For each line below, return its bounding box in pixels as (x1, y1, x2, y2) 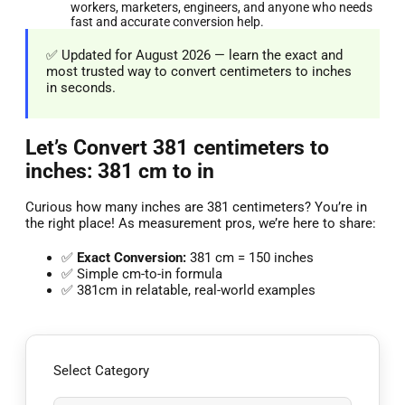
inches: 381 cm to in (25, 158, 214, 183)
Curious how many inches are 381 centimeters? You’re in (25, 199, 367, 216)
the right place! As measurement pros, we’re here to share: (25, 215, 376, 232)
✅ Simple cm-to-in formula (61, 266, 222, 283)
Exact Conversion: (77, 250, 186, 267)
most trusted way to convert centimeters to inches (46, 62, 352, 80)
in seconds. (46, 79, 116, 96)
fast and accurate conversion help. (71, 14, 264, 29)
